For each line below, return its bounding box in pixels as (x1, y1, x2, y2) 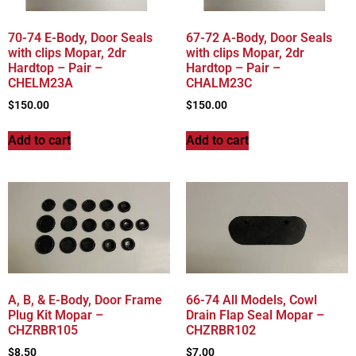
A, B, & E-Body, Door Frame (8, 292, 162, 308)
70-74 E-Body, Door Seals (8, 29, 153, 45)
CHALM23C (186, 75, 252, 91)
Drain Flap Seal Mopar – (186, 307, 324, 323)
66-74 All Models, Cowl (186, 292, 317, 308)
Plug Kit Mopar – (8, 307, 103, 323)
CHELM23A (8, 75, 73, 91)
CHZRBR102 (186, 322, 256, 338)
